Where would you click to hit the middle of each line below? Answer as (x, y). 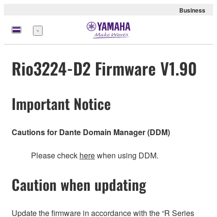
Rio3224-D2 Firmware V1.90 (104, 68)
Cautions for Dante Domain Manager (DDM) (91, 132)
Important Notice (61, 104)
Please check (55, 155)
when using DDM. (127, 155)
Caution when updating (79, 184)
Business (192, 10)
